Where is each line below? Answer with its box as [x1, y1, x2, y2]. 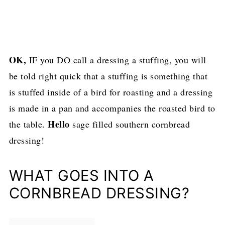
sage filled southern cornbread [69, 118, 190, 130]
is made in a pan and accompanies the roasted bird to [9, 101, 215, 114]
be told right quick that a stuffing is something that [9, 69, 208, 82]
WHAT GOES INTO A [9, 166, 154, 184]
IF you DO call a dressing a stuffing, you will [26, 53, 206, 66]
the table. [9, 118, 48, 130]
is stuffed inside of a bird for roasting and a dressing [9, 85, 213, 98]
